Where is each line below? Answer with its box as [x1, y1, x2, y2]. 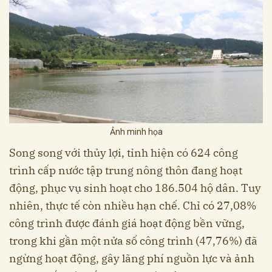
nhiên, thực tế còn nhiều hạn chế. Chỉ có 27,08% [9, 198, 256, 212]
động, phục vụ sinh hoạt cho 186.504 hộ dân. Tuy [9, 180, 261, 195]
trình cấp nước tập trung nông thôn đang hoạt [9, 163, 242, 177]
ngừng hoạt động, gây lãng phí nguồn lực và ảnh [9, 251, 254, 265]
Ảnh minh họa [109, 126, 163, 137]
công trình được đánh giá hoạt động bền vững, [9, 216, 245, 230]
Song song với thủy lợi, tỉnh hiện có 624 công [9, 145, 238, 160]
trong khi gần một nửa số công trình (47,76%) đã [9, 233, 257, 248]
